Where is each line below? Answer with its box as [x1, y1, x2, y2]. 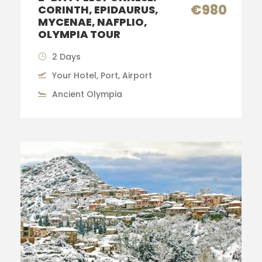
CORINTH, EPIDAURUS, [38, 2, 158, 17]
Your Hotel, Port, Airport [52, 69, 152, 81]
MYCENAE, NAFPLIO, [38, 14, 147, 29]
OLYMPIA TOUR [38, 26, 120, 42]
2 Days [52, 50, 81, 63]
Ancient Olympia [52, 88, 122, 100]
